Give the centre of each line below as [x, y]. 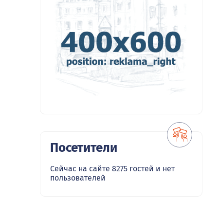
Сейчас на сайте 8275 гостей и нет [112, 169]
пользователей [78, 178]
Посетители [84, 148]
